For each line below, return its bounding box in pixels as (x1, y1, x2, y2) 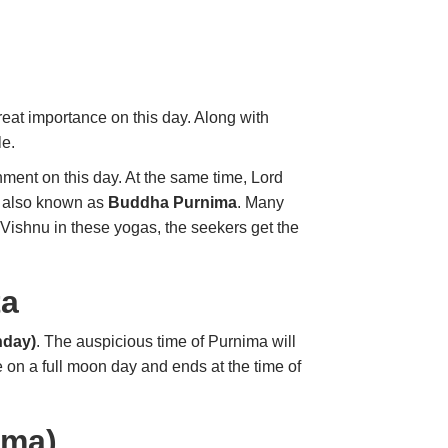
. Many (237, 194, 285, 212)
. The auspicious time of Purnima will (36, 333, 297, 351)
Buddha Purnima (108, 194, 238, 212)
